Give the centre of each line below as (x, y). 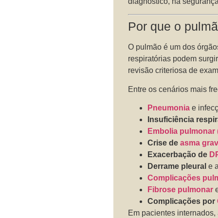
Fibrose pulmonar (181, 189)
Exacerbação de (179, 154)
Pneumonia (169, 108)
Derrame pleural (177, 166)
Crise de (164, 143)
